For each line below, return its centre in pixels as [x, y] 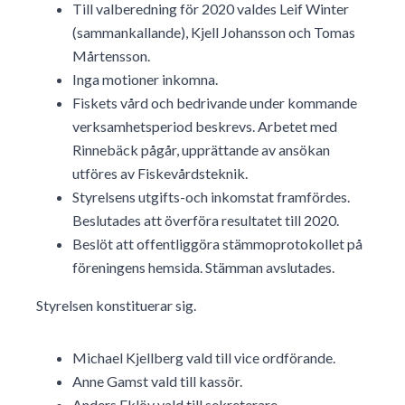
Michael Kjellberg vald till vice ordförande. [204, 358]
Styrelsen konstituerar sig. [116, 306]
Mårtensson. [111, 56]
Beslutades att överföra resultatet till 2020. [206, 221]
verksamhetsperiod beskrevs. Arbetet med [205, 127]
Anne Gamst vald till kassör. [157, 381]
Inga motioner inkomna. [145, 80]
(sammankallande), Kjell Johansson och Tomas [214, 33]
